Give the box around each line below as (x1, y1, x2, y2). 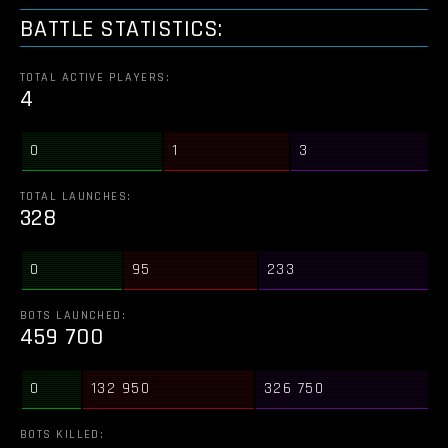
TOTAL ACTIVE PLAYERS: (20, 70, 171, 85)
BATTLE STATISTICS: (20, 14, 223, 44)
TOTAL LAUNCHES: (20, 189, 132, 204)
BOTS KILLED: (20, 427, 105, 442)
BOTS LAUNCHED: (20, 308, 127, 323)
